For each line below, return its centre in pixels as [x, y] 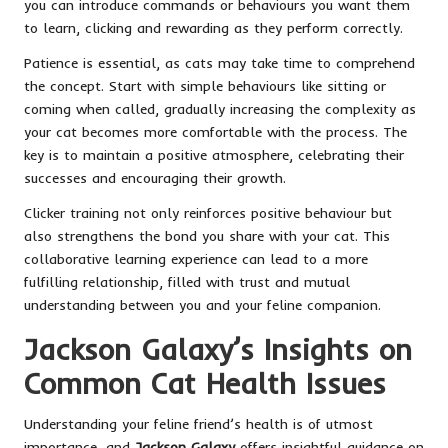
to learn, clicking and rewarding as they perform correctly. [213, 27]
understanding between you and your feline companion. [202, 304]
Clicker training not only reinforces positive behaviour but [208, 212]
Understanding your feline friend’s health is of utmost [198, 423]
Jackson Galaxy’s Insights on [218, 348]
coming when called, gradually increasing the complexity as [220, 108]
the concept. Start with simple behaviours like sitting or [205, 85]
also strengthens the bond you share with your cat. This [207, 235]
